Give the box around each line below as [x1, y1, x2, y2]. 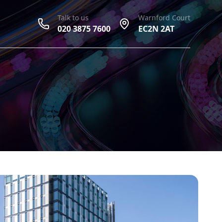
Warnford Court [138, 13, 190, 22]
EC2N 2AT [138, 23, 174, 34]
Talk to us [57, 13, 89, 22]
